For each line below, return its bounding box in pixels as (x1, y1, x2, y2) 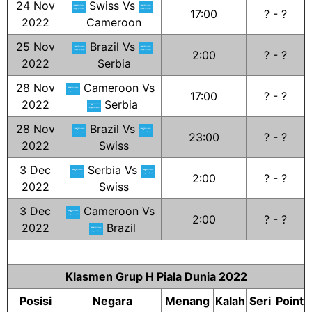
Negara (92, 294, 132, 308)
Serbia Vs (84, 163, 141, 177)
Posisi (19, 294, 52, 308)
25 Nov (15, 40, 55, 54)
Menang (165, 294, 210, 308)
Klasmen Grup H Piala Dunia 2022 (65, 270, 247, 283)
